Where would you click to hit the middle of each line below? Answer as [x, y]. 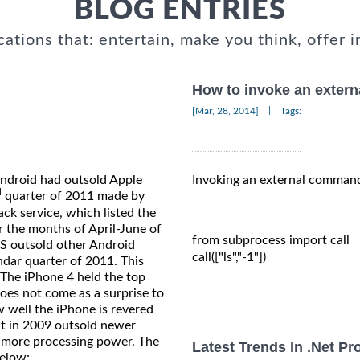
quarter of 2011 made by [73, 196]
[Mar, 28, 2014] [225, 110]
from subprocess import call [271, 241]
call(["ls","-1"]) [229, 258]
